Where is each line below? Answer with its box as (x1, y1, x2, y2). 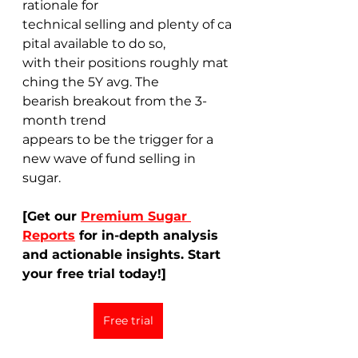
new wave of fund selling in (22, 150, 199, 166)
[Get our (22, 208, 81, 224)
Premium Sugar (81, 208, 191, 224)
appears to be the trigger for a (22, 131, 217, 147)
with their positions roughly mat (22, 54, 229, 70)
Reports (22, 227, 75, 243)
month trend (22, 112, 109, 128)
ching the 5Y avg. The (22, 74, 162, 89)
